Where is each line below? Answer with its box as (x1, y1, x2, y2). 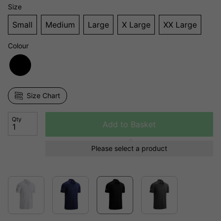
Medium (45, 20, 75, 30)
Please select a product (91, 144, 167, 153)
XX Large (163, 20, 197, 30)
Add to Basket (103, 119, 156, 130)
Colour (8, 41, 29, 50)
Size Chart (27, 91, 60, 100)
